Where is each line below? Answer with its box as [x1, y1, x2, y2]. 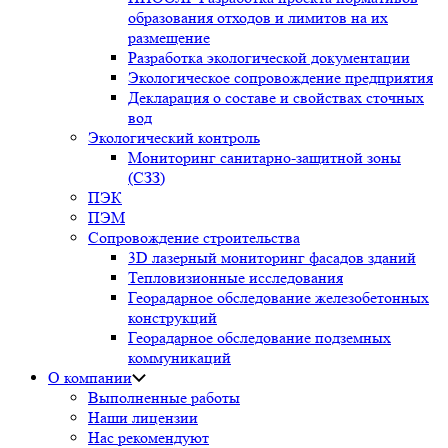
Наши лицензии [88, 408, 198, 427]
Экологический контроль [88, 128, 260, 147]
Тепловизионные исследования [128, 268, 343, 287]
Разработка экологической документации [128, 48, 410, 67]
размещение [128, 28, 210, 47]
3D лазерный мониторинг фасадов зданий [128, 248, 416, 267]
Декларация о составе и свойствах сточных [128, 88, 424, 107]
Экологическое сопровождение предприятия [128, 68, 433, 87]
